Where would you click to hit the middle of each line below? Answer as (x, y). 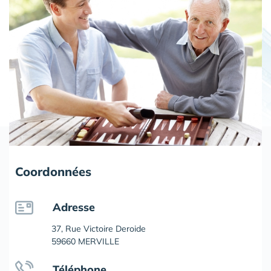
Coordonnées (53, 172)
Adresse (74, 207)
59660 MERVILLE (85, 242)
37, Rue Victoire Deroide (99, 229)
